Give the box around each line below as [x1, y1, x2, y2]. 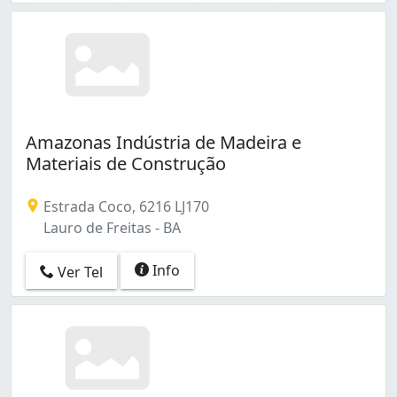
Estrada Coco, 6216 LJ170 [40, 196, 209, 216]
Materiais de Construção [26, 151, 226, 175]
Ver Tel [54, 261, 103, 282]
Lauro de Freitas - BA [40, 217, 181, 237]
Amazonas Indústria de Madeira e [26, 129, 301, 154]
